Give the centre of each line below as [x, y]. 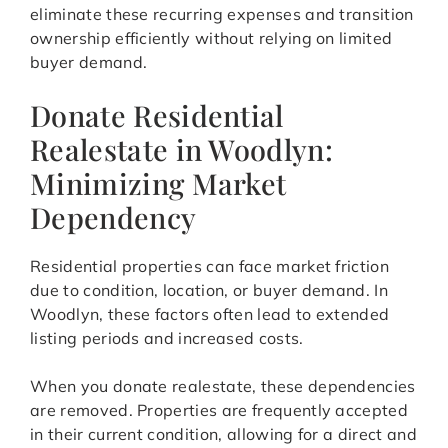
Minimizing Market [158, 183]
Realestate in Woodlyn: [182, 149]
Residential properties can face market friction [210, 266]
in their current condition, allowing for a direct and [223, 434]
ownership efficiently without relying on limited [211, 38]
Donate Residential [157, 115]
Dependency [113, 217]
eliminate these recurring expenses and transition [222, 14]
